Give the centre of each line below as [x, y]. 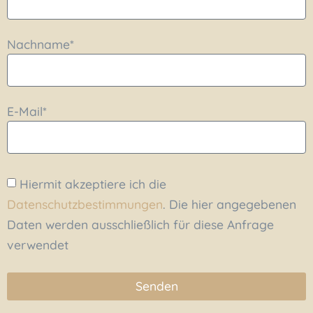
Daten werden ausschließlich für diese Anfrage [140, 224]
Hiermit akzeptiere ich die [93, 183]
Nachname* [41, 44]
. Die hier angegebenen [230, 204]
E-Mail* [27, 111]
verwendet [38, 244]
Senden [156, 286]
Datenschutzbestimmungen [85, 204]
